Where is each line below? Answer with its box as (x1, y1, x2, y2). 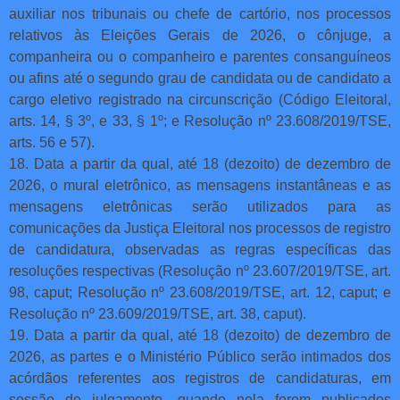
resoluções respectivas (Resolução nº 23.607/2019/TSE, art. (9, 262, 391, 279)
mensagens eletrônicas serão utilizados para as (9, 198, 391, 214)
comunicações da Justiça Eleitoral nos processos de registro (9, 220, 391, 236)
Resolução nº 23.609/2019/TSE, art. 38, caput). (9, 305, 306, 321)
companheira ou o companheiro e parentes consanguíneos (9, 48, 391, 64)
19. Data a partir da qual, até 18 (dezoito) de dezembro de (9, 327, 391, 343)
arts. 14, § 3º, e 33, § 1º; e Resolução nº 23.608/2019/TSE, (9, 112, 391, 129)
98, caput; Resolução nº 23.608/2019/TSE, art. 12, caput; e (9, 284, 391, 300)
